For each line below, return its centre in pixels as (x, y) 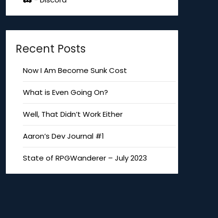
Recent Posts (50, 49)
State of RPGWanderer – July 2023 (85, 158)
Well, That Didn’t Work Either (73, 114)
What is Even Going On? (65, 92)
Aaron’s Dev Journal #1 (63, 136)
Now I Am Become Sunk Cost (75, 70)
